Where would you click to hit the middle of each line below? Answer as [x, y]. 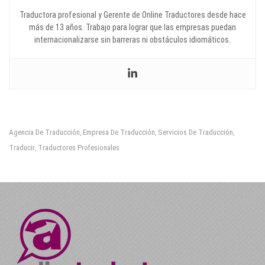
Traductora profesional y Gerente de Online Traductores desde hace [132, 14]
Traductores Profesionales [79, 147]
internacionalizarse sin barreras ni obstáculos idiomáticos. [132, 39]
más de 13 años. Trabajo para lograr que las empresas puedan [132, 27]
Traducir [22, 147]
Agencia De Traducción [44, 132]
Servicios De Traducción [195, 132]
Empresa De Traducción [119, 132]
